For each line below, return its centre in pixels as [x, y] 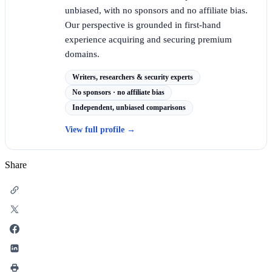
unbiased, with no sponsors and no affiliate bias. [156, 10]
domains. [82, 54]
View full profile [96, 129]
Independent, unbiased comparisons [129, 107]
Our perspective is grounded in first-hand [143, 25]
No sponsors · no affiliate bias [118, 92]
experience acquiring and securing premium [148, 39]
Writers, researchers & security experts [133, 77]
